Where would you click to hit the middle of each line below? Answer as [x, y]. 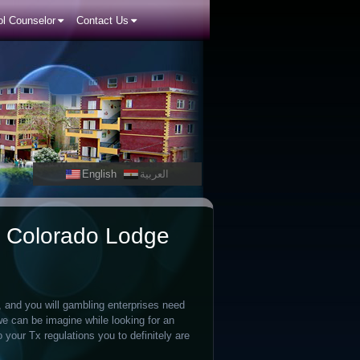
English [99, 174]
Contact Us [102, 20]
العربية [154, 174]
